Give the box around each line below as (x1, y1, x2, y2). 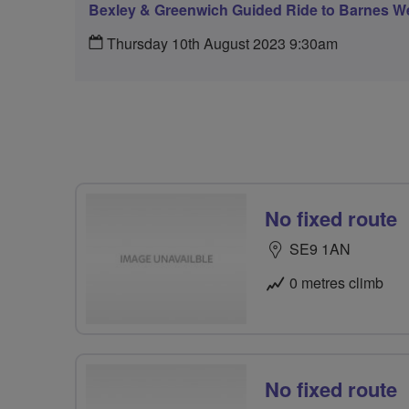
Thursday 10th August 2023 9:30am (103, 33, 338, 54)
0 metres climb (289, 272, 383, 293)
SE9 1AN (289, 238, 351, 259)
